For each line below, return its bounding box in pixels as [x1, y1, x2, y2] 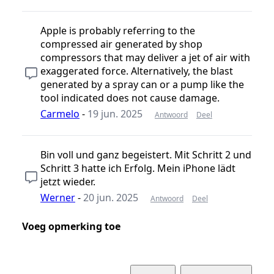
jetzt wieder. [40, 174, 95, 188]
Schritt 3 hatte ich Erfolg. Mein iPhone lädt [40, 161, 235, 175]
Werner [40, 190, 75, 204]
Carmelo [40, 106, 80, 120]
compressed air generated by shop [40, 37, 202, 51]
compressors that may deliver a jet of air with [40, 50, 250, 64]
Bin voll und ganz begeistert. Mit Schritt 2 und [40, 147, 251, 161]
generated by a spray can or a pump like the [40, 77, 244, 91]
